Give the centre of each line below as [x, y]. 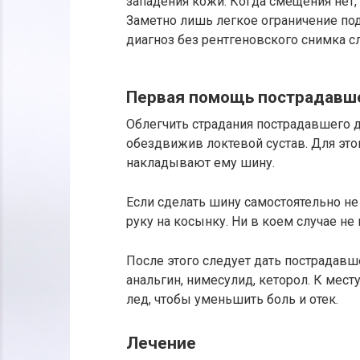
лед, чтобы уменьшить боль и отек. [232, 299]
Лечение [161, 344]
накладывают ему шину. [200, 162]
